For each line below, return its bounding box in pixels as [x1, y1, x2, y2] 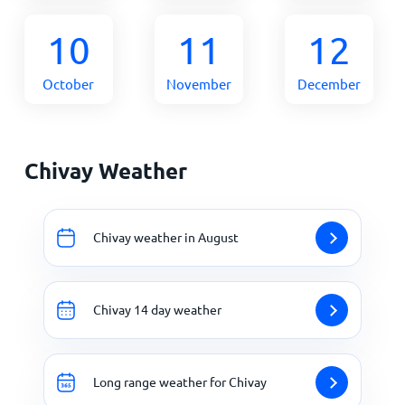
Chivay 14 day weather [93, 301, 221, 318]
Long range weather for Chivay [93, 373, 267, 391]
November [165, 74, 231, 92]
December [297, 74, 361, 92]
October [42, 74, 95, 92]
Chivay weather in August [93, 229, 239, 246]
